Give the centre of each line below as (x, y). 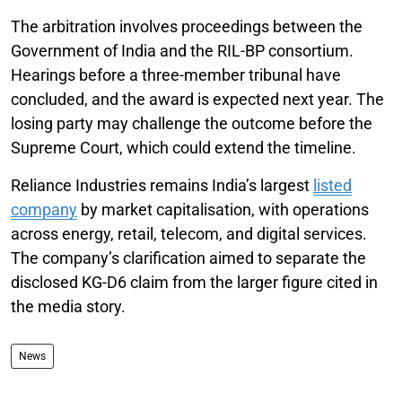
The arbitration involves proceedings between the (187, 26)
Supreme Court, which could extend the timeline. (184, 147)
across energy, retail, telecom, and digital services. (189, 233)
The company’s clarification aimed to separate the (188, 258)
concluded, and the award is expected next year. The (197, 99)
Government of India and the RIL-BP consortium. (182, 50)
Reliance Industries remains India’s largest (162, 185)
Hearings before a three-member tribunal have (176, 74)
